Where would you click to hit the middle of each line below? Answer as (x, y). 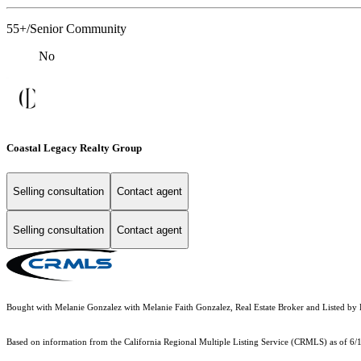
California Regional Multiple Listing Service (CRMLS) (226, 342)
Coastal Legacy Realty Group (74, 147)
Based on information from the (65, 342)
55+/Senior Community (66, 29)
